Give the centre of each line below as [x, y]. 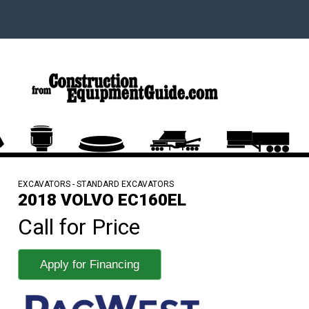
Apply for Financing [90, 264]
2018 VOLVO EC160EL [102, 200]
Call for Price [79, 227]
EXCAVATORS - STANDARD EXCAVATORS [96, 184]
